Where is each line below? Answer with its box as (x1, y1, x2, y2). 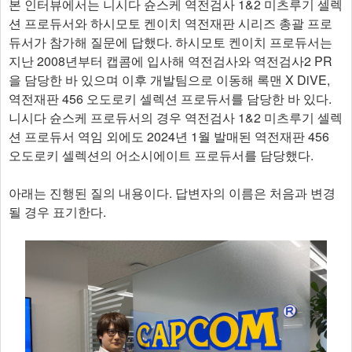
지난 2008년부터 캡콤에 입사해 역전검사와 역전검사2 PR (9, 52, 332, 70)
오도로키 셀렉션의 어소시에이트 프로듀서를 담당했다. (9, 146, 313, 164)
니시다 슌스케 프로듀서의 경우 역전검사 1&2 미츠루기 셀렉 (9, 108, 343, 126)
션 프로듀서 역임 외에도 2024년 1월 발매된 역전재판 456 (9, 127, 329, 145)
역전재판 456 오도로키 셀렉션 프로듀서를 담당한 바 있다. (9, 90, 332, 108)
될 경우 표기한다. (9, 203, 106, 221)
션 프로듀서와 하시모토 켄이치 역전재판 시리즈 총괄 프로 (9, 14, 332, 32)
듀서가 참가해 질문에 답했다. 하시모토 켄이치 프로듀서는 (9, 33, 332, 51)
